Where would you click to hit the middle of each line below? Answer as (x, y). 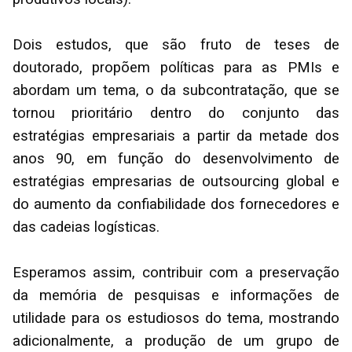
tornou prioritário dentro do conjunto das (176, 114)
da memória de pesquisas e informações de (176, 296)
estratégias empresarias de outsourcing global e (176, 182)
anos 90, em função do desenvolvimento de (176, 159)
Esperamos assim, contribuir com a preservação (176, 273)
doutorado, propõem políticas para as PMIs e (176, 68)
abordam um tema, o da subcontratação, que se (176, 91)
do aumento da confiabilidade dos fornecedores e (176, 205)
